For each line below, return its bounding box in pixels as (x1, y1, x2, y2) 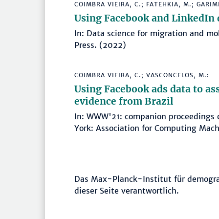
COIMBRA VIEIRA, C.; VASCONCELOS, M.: (74, 71, 209, 79)
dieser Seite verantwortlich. (74, 186, 179, 196)
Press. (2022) (74, 40, 126, 50)
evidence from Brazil (74, 95, 174, 108)
